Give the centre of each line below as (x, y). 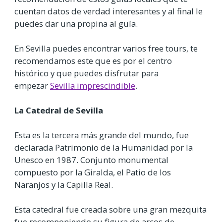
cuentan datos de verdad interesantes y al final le (109, 11)
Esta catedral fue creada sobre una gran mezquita (111, 210)
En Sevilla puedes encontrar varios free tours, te (106, 48)
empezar (32, 85)
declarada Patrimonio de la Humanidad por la (104, 148)
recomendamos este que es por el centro (93, 60)
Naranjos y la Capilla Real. (64, 185)
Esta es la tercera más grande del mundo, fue (102, 135)
